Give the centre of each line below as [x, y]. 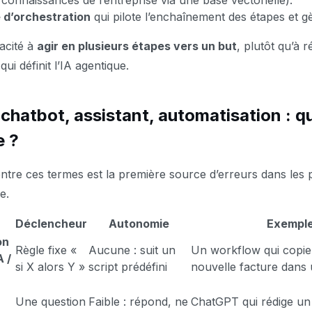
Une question [50, 302]
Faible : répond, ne [138, 302]
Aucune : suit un [132, 250]
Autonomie [139, 224]
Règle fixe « [46, 250]
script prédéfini [128, 267]
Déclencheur [51, 224]
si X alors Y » [50, 267]
